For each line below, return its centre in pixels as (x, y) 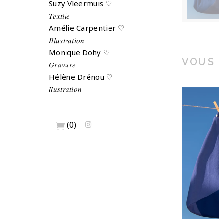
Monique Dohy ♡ (79, 52)
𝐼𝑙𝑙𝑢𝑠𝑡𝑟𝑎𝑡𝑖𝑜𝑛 (67, 40)
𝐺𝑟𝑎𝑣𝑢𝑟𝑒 (63, 65)
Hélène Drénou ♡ (81, 77)
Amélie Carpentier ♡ (87, 28)
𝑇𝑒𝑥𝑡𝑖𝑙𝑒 (60, 16)
